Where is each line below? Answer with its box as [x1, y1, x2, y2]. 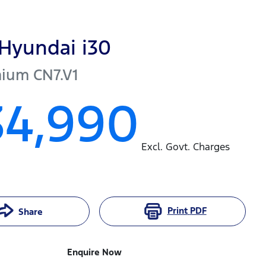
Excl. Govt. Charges [141, 140, 230, 154]
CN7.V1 [33, 65, 78, 85]
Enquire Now [67, 246, 122, 258]
